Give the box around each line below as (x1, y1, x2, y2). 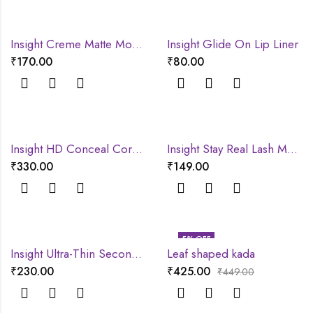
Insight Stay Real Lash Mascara (287, 140, 298, 157)
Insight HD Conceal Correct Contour (132, 140, 143, 157)
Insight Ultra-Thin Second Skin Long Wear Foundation (131, 245, 142, 262)
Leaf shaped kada (167, 245, 255, 262)
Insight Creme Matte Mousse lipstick (132, 36, 143, 52)
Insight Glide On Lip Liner (167, 36, 298, 52)
